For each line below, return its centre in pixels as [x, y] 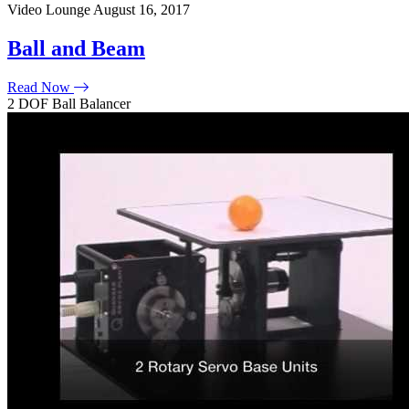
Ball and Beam [76, 48]
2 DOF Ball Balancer [69, 103]
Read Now [41, 87]
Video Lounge [50, 10]
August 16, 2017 [142, 10]
